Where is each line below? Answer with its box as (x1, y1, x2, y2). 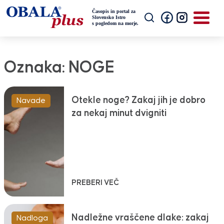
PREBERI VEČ (71, 179, 119, 187)
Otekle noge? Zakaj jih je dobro (71, 95, 205, 105)
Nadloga (16, 214, 48, 222)
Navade (16, 96, 45, 105)
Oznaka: (3, 59, 68, 76)
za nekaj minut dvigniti (71, 108, 166, 118)
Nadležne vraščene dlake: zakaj (71, 213, 209, 223)
